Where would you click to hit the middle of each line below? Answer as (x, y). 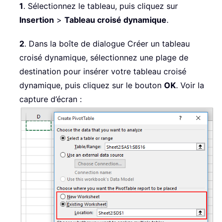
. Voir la (190, 85)
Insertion (37, 20)
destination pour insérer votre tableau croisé (103, 72)
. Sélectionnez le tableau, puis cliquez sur (101, 6)
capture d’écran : (51, 99)
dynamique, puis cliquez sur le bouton (92, 85)
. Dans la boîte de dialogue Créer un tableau (107, 44)
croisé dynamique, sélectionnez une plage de (104, 58)
